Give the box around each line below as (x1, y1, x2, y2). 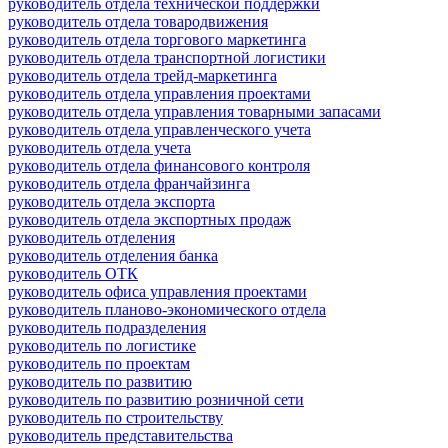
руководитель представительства (8, 426, 233, 444)
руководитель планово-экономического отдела (8, 300, 326, 318)
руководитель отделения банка (8, 246, 218, 264)
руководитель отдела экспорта (8, 192, 215, 210)
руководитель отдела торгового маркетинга (8, 30, 306, 48)
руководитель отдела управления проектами (8, 84, 311, 102)
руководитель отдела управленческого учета (8, 120, 311, 138)
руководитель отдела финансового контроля (8, 156, 310, 174)
